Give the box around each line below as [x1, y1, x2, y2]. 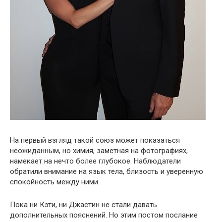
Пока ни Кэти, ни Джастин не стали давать [10, 200, 157, 209]
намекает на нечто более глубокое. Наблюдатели [10, 156, 181, 166]
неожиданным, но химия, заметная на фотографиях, [10, 146, 188, 155]
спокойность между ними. [10, 177, 100, 186]
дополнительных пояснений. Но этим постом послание [10, 210, 198, 220]
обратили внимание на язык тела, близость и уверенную [10, 166, 203, 176]
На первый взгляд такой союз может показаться [10, 135, 180, 145]
